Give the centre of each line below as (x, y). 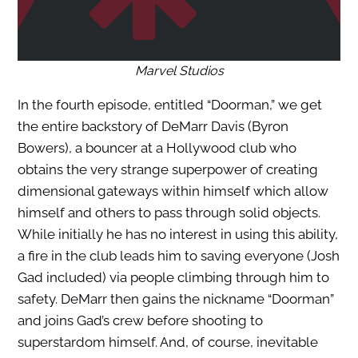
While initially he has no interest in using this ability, (177, 235)
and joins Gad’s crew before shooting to (140, 321)
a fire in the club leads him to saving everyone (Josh (178, 256)
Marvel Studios (179, 71)
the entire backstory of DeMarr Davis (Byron (153, 127)
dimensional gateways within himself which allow (173, 191)
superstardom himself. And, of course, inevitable (167, 342)
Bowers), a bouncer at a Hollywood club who (157, 148)
